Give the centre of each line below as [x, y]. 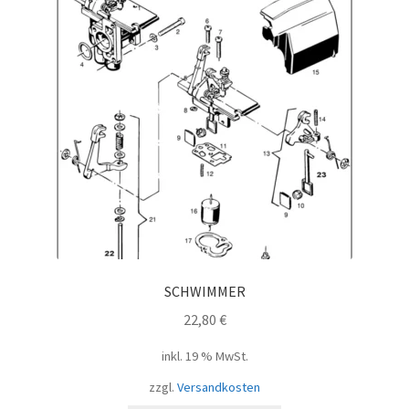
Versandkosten [219, 387]
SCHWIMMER [204, 291]
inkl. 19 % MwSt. [204, 356]
